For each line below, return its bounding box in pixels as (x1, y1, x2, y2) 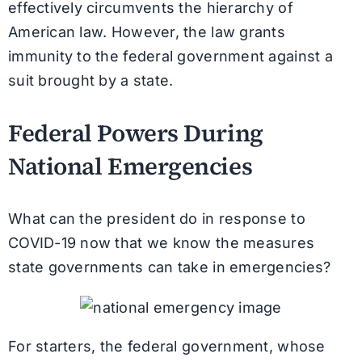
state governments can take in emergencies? (7, 259, 331, 276)
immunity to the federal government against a (7, 48, 333, 65)
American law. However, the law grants (7, 23, 285, 41)
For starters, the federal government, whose (7, 338, 326, 356)
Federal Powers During (7, 116, 263, 149)
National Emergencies (7, 149, 253, 183)
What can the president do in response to (7, 210, 305, 228)
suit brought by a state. (7, 72, 174, 90)
